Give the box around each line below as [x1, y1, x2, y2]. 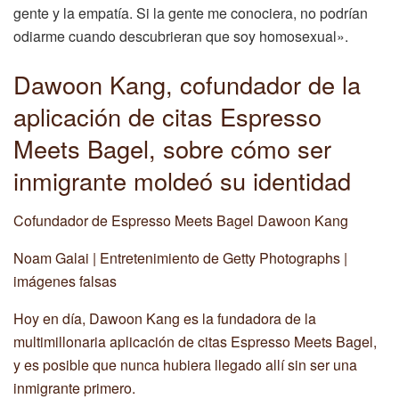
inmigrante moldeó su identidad [13, 163, 351, 199]
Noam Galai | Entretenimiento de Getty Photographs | [13, 247, 347, 268]
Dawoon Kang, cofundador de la [13, 67, 361, 102]
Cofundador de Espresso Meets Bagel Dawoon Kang [13, 209, 348, 231]
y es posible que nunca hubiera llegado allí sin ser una [13, 354, 357, 375]
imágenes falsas [13, 270, 117, 291]
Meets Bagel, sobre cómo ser [13, 131, 331, 167]
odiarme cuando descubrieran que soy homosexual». [13, 26, 348, 47]
